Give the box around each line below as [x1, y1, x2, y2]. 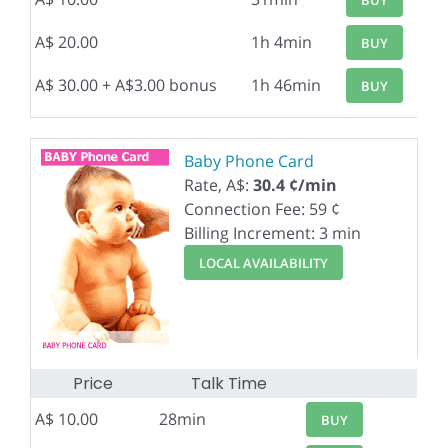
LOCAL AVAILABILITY [198, 253, 328, 272]
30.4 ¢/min [253, 174, 337, 196]
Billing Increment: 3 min [184, 222, 361, 244]
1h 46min [251, 74, 321, 96]
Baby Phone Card [184, 150, 314, 172]
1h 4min [251, 31, 312, 53]
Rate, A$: [184, 174, 253, 196]
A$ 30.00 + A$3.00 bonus [35, 74, 217, 96]
